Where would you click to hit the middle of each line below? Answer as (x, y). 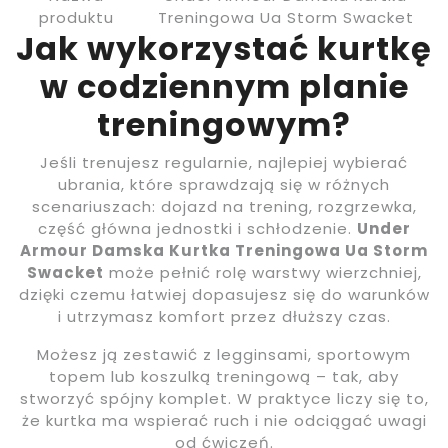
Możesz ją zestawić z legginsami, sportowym (224, 354)
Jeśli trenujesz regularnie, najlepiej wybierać (224, 162)
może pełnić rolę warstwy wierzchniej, (262, 272)
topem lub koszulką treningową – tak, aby (224, 376)
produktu (76, 17)
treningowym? (224, 124)
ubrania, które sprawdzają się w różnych (224, 184)
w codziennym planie (224, 86)
